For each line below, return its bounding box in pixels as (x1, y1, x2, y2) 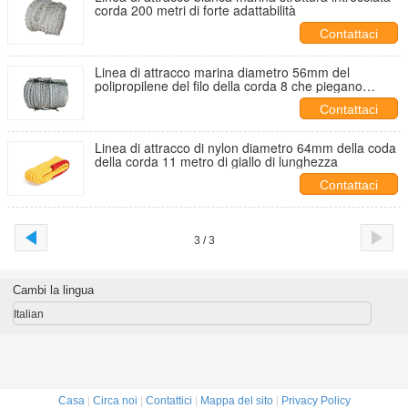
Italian (13, 308, 44, 321)
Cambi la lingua (12, 283, 94, 297)
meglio (95, 90, 133, 108)
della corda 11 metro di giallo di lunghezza (95, 152, 338, 170)
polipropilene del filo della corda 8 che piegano (95, 76, 362, 95)
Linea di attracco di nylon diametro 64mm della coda (95, 138, 396, 157)
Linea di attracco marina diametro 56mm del (95, 63, 350, 81)
